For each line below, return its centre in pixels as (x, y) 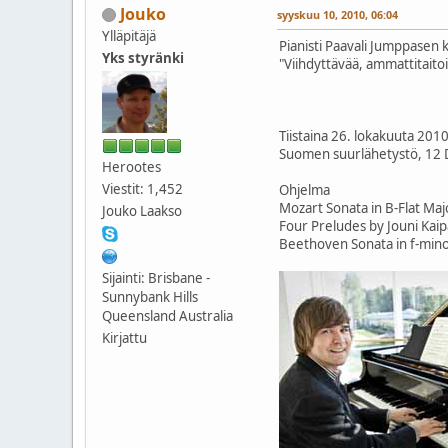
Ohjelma (304, 189)
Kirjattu (124, 337)
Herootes (131, 166)
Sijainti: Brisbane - (156, 277)
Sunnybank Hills (150, 296)
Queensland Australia (167, 315)
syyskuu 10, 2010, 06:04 (337, 14)
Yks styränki (143, 57)
